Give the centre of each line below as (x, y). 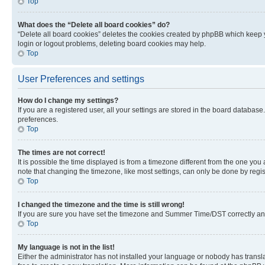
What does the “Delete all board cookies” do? (94, 25)
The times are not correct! (62, 153)
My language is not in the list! (66, 247)
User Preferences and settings (81, 79)
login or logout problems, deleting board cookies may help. (112, 44)
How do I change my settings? (68, 101)
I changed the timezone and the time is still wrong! (101, 205)
